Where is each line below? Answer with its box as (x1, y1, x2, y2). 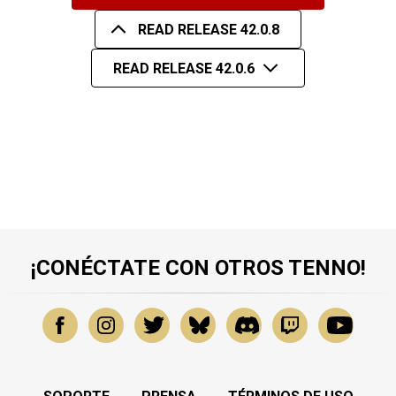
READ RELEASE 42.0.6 (113, 59, 255, 77)
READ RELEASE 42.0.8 (137, 20, 279, 38)
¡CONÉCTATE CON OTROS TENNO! (30, 255, 366, 281)
